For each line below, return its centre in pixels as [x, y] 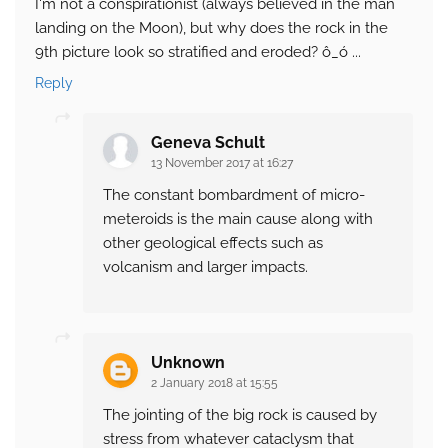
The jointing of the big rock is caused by [240, 415]
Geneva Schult [208, 143]
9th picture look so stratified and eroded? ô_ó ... [198, 52]
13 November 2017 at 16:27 [222, 163]
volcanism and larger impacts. [205, 267]
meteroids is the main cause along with [238, 219]
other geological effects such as [213, 243]
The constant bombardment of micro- [234, 195]
